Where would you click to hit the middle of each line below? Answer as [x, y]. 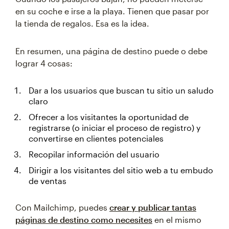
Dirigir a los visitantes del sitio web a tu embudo [121, 170]
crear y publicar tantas [153, 207]
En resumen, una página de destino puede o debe [111, 51]
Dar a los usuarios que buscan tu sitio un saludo [121, 90]
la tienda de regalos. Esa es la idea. [82, 23]
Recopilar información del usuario [94, 154]
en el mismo [177, 220]
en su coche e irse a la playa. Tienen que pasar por [112, 11]
